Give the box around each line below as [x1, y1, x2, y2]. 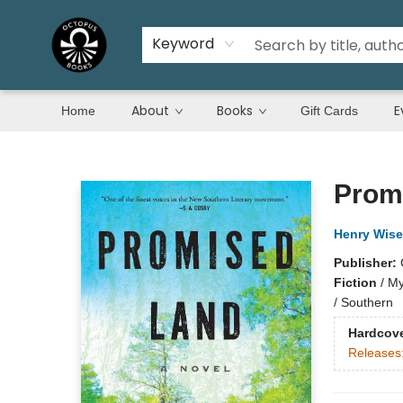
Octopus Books [13, 141, 100, 156]
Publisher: [333, 255, 400, 270]
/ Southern [333, 295, 393, 309]
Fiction [333, 275, 377, 290]
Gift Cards [300, 103, 358, 118]
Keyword [152, 33, 214, 54]
